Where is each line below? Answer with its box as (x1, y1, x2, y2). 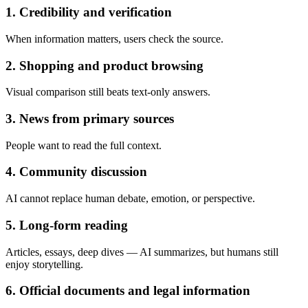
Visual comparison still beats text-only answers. (5, 86, 210, 98)
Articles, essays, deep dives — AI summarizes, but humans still (5, 245, 278, 258)
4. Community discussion (5, 164, 147, 179)
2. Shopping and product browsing (5, 58, 203, 73)
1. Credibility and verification (5, 5, 172, 20)
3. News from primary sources (5, 111, 174, 126)
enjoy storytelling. (5, 258, 83, 270)
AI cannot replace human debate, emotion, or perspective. (5, 192, 255, 205)
